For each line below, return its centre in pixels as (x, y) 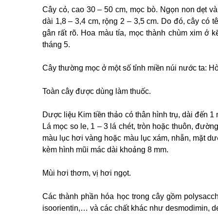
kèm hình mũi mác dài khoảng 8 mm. (105, 150)
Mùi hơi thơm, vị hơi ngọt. (87, 173)
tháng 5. (56, 45)
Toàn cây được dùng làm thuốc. (97, 91)
